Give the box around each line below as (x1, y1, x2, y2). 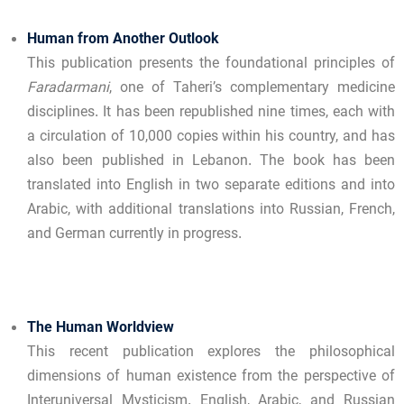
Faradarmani (27, 78, 109, 101)
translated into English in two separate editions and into (27, 175, 395, 198)
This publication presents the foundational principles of (27, 53, 395, 77)
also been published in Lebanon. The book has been (27, 151, 395, 174)
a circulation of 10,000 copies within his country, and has (27, 126, 395, 150)
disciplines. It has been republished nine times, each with (27, 102, 395, 125)
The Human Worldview (27, 317, 174, 341)
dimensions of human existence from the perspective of (27, 366, 395, 390)
